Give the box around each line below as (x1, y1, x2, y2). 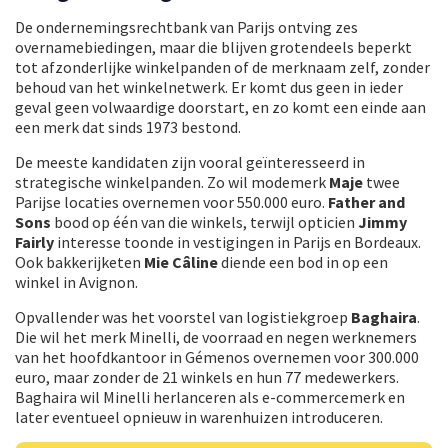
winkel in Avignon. (15, 271, 138, 292)
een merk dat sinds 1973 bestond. (15, 116, 241, 137)
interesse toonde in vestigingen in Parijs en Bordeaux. (54, 231, 421, 252)
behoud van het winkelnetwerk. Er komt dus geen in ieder (15, 76, 403, 97)
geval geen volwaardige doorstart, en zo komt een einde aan (15, 96, 426, 117)
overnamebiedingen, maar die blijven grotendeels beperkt (15, 36, 412, 57)
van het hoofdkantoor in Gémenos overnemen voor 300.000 (15, 346, 419, 367)
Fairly (15, 231, 54, 252)
